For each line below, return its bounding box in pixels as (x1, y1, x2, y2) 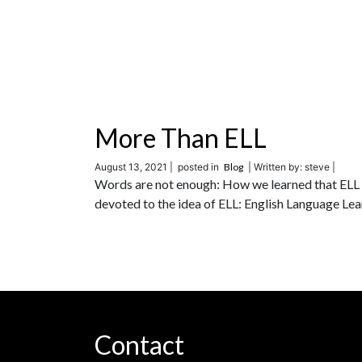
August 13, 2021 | (95, 161, 173, 173)
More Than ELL (95, 122, 267, 154)
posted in (173, 161, 224, 173)
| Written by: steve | (243, 161, 335, 173)
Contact (95, 329, 184, 360)
